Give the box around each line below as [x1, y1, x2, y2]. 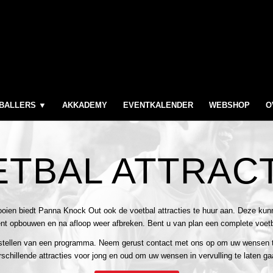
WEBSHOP [209, 101, 250, 110]
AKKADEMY [62, 101, 107, 110]
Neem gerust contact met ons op [96, 238, 214, 248]
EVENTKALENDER [123, 101, 193, 110]
